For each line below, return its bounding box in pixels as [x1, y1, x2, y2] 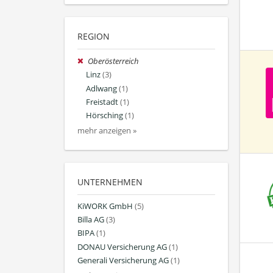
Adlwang [86, 83, 117, 94]
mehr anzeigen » [77, 126, 136, 136]
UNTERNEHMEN [77, 176, 143, 188]
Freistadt [86, 96, 118, 107]
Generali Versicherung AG [77, 255, 169, 266]
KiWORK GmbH [77, 201, 133, 212]
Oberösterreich [88, 56, 140, 67]
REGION [77, 30, 110, 43]
